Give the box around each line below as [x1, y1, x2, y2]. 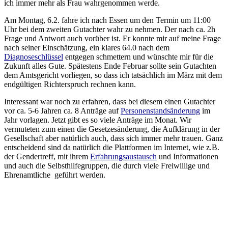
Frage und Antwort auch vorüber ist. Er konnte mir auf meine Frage [4, 34, 221, 43]
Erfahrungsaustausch [90, 152, 157, 161]
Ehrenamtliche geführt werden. [4, 170, 105, 179]
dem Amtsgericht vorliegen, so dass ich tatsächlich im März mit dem [4, 70, 222, 79]
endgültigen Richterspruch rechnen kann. [4, 79, 136, 89]
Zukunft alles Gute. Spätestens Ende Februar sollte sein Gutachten [4, 61, 216, 70]
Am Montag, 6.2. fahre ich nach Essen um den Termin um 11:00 [4, 15, 211, 24]
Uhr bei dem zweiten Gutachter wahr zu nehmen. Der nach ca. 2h [4, 24, 215, 34]
